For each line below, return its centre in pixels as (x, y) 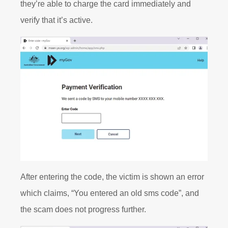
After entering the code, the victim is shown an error (112, 177)
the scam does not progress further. (85, 209)
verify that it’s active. (56, 20)
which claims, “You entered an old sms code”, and (110, 193)
